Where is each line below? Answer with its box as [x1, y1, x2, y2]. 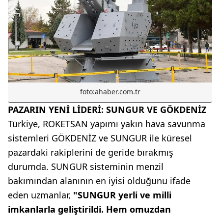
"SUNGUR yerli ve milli [73, 189, 171, 201]
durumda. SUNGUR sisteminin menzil [8, 161, 164, 173]
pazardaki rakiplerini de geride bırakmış [8, 146, 173, 159]
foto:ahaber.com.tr [80, 87, 140, 97]
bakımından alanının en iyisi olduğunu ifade [8, 175, 191, 187]
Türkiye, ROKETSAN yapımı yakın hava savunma [8, 118, 205, 130]
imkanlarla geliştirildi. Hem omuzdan [8, 203, 171, 216]
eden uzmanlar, [8, 189, 73, 201]
